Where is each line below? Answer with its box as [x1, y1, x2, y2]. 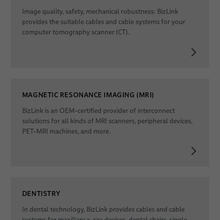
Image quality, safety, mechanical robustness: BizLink [22, 7, 178, 16]
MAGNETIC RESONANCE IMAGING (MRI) [22, 90, 154, 99]
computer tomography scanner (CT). [22, 28, 129, 37]
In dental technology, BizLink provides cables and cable [22, 205, 185, 214]
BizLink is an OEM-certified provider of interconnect [22, 106, 175, 115]
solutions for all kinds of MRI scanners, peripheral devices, [22, 116, 192, 125]
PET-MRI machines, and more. [22, 127, 110, 136]
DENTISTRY [22, 189, 61, 198]
